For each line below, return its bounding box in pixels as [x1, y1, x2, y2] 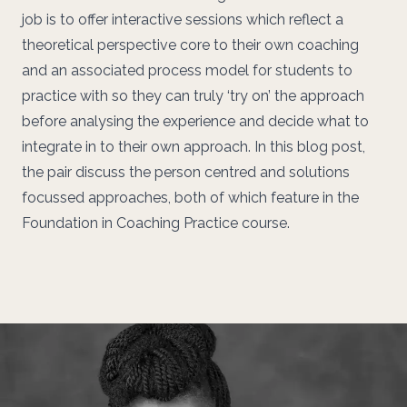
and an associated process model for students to [22, 62, 352, 79]
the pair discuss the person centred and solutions [22, 164, 350, 181]
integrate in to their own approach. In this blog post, [22, 138, 365, 155]
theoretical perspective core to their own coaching [22, 36, 359, 54]
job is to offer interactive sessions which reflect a [22, 11, 343, 28]
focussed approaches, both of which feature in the [22, 189, 359, 206]
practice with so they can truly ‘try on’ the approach [22, 87, 364, 104]
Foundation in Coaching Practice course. [22, 214, 290, 232]
